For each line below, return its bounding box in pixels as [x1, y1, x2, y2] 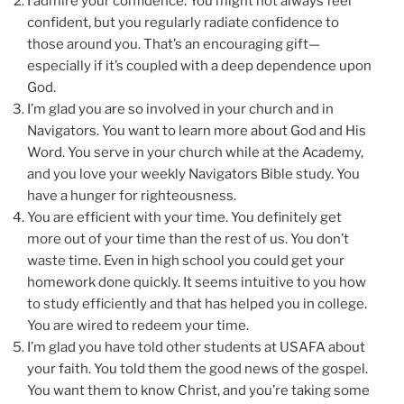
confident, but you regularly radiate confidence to [27, 14, 339, 31]
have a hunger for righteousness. [27, 187, 236, 204]
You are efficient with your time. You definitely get [27, 208, 342, 225]
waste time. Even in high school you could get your [27, 252, 344, 269]
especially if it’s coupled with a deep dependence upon [27, 57, 372, 74]
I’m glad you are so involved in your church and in [27, 100, 334, 117]
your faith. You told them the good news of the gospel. [27, 360, 368, 377]
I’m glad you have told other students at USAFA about [27, 338, 365, 355]
